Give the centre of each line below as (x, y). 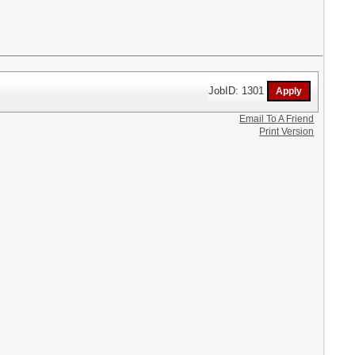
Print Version (287, 132)
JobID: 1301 (238, 90)
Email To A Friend (277, 119)
